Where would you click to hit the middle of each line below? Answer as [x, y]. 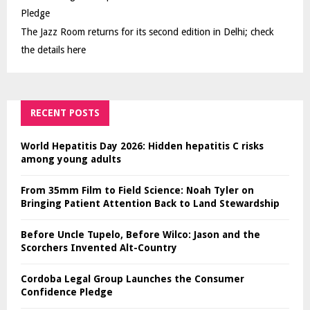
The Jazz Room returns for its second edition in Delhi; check [147, 31]
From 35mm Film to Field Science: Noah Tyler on [137, 190]
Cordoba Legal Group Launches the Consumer [133, 279]
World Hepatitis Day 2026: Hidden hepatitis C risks [142, 146]
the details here [53, 49]
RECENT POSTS [65, 112]
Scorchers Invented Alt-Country [99, 247]
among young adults [71, 159]
